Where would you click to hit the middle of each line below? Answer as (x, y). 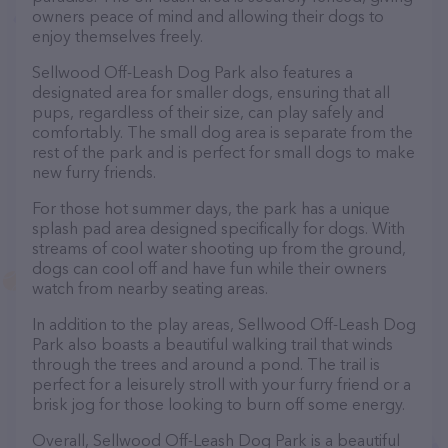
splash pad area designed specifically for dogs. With (218, 228)
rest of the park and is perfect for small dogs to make (223, 152)
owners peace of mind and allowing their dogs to (208, 16)
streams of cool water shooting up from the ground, (219, 248)
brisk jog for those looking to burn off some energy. (218, 404)
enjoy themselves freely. (117, 36)
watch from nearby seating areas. (150, 288)
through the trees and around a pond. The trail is (206, 364)
